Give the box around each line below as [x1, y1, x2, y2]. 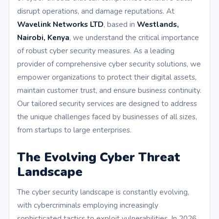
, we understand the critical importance [69, 32, 199, 43]
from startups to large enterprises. [17, 125, 131, 135]
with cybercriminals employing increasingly [17, 200, 158, 211]
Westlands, [137, 19, 179, 30]
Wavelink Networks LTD [17, 19, 104, 30]
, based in [104, 19, 137, 30]
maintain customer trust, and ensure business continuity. [17, 85, 201, 96]
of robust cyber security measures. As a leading [17, 45, 175, 56]
